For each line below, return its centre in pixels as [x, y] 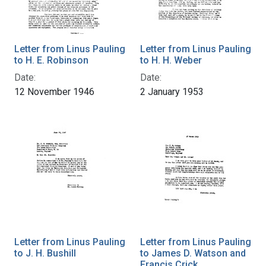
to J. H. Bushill [45, 253]
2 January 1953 [172, 91]
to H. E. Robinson [51, 60]
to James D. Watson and [193, 253]
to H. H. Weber [171, 60]
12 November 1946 [54, 91]
